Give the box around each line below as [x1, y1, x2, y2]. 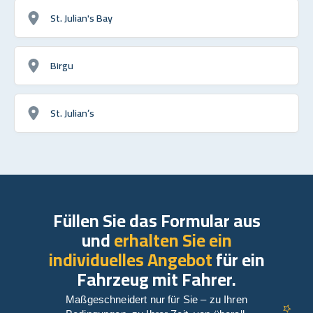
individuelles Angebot [48, 242, 212, 276]
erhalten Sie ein [113, 223, 232, 256]
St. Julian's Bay [50, 8, 112, 27]
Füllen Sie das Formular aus [52, 203, 261, 237]
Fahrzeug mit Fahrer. [77, 262, 236, 296]
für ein [212, 242, 265, 276]
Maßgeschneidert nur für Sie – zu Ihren [66, 293, 247, 305]
